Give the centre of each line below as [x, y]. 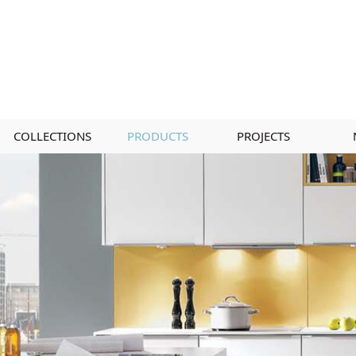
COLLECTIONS [52, 136]
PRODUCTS [158, 136]
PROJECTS [263, 136]
